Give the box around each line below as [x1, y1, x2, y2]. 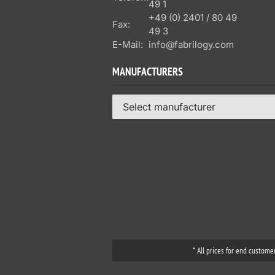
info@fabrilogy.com [149, 39, 234, 50]
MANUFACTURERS [112, 66, 183, 80]
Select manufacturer [123, 101, 215, 113]
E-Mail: [112, 39, 143, 50]
